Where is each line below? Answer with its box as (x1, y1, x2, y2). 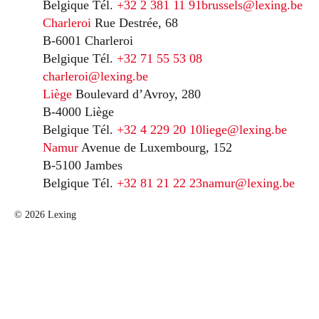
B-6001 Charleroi (43, 33, 133, 48)
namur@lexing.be (202, 175, 295, 190)
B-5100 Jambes (43, 157, 122, 172)
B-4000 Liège (43, 104, 114, 119)
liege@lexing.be (202, 122, 287, 137)
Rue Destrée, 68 (95, 15, 178, 30)
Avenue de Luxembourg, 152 (81, 140, 232, 155)
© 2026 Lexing (14, 208, 76, 220)
